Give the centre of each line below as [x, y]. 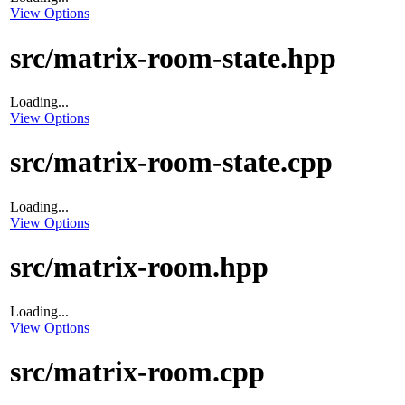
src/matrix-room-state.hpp [173, 57]
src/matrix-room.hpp [139, 267]
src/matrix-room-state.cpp [171, 162]
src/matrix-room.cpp [137, 372]
